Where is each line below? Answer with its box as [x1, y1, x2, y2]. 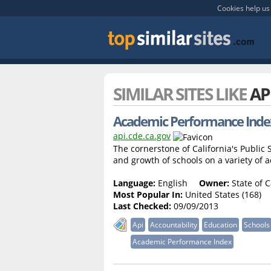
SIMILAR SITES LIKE [113, 82, 250, 105]
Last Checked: [113, 200, 171, 212]
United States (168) [183, 188, 261, 200]
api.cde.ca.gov [113, 130, 171, 142]
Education [204, 219, 237, 230]
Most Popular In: [113, 188, 183, 200]
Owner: [199, 177, 229, 189]
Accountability [150, 219, 197, 230]
